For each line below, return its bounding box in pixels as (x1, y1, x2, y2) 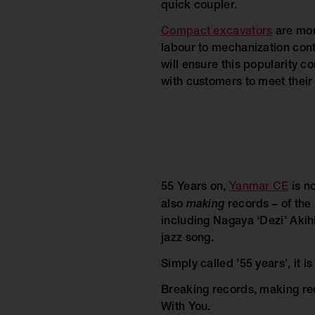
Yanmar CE (229, 182, 289, 194)
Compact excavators (161, 26, 273, 38)
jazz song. (161, 233, 214, 245)
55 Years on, (161, 182, 229, 194)
